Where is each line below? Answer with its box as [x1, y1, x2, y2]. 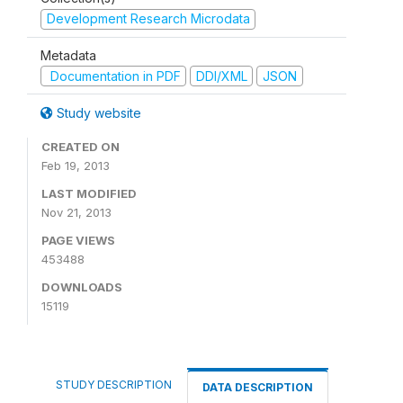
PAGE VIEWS [41, 233, 115, 247]
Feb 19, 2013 [41, 158, 110, 173]
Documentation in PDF [46, 67, 181, 84]
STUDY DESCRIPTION [56, 378, 172, 391]
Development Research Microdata [46, 11, 250, 26]
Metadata [40, 47, 96, 63]
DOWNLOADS [41, 280, 122, 294]
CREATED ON [41, 139, 120, 154]
